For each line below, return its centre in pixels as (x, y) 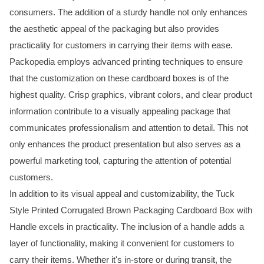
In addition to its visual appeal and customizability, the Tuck (122, 193)
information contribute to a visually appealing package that (120, 111)
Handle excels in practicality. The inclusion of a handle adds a (127, 226)
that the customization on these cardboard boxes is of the (119, 78)
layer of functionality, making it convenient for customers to (122, 243)
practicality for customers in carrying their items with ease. (121, 45)
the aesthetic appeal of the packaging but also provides (114, 28)
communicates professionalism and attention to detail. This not (129, 127)
